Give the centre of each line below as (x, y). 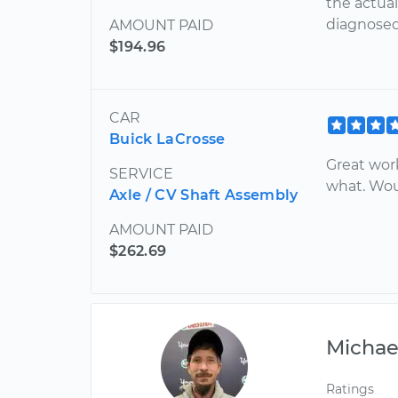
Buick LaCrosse (167, 139)
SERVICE (141, 174)
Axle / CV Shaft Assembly (204, 195)
